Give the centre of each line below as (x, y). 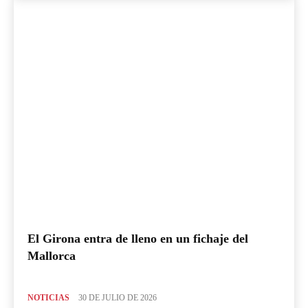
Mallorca (52, 256)
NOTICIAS (48, 298)
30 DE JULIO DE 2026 (118, 298)
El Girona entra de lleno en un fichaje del (138, 239)
